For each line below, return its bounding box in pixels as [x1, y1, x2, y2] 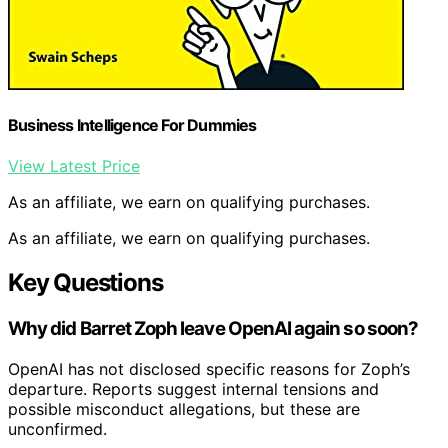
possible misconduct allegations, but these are [8, 398, 360, 419]
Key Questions [8, 268, 163, 298]
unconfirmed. [8, 418, 107, 439]
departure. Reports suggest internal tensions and [8, 378, 379, 399]
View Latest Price [8, 156, 140, 177]
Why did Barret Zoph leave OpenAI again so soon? [8, 317, 419, 341]
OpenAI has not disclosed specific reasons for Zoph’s [8, 358, 410, 379]
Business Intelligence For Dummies [8, 114, 257, 135]
